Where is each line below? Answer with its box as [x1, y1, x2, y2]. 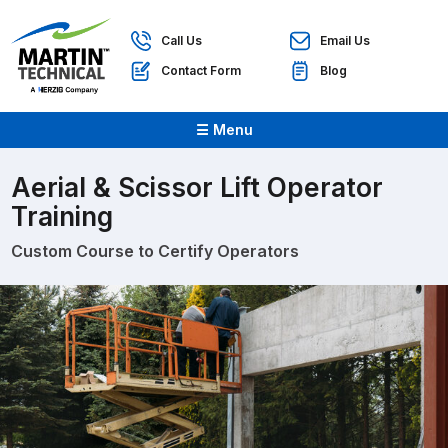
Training [11, 200, 114, 233]
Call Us [161, 33, 203, 49]
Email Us [320, 33, 371, 49]
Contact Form [161, 63, 242, 79]
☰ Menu [195, 121, 253, 139]
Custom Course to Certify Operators [11, 241, 300, 262]
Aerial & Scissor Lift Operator [11, 171, 384, 204]
